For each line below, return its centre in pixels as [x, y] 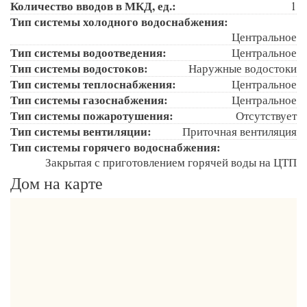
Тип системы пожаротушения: [94, 115]
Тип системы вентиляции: [83, 131]
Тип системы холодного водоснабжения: [121, 21]
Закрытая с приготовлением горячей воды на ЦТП [171, 162]
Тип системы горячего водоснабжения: [118, 147]
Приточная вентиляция [240, 131]
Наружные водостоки [243, 68]
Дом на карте [57, 183]
